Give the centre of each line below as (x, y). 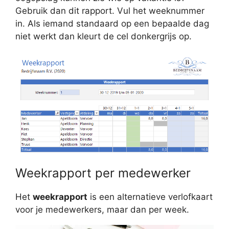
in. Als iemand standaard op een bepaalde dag (112, 24)
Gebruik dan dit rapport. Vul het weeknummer (110, 11)
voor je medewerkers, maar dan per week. (102, 210)
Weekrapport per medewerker (103, 173)
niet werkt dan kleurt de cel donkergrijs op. (104, 37)
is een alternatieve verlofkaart (150, 197)
